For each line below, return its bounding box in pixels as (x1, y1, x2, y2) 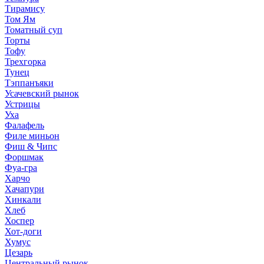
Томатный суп (5, 24, 62, 35)
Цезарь (5, 247, 32, 258)
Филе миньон (5, 130, 60, 141)
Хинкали (5, 194, 41, 204)
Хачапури (5, 183, 44, 194)
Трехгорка (5, 56, 46, 67)
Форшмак (5, 151, 44, 162)
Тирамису (5, 3, 45, 14)
